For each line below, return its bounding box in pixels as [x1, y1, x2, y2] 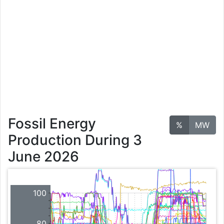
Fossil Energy [8, 115, 96, 132]
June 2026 [8, 148, 79, 165]
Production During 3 [8, 131, 142, 149]
